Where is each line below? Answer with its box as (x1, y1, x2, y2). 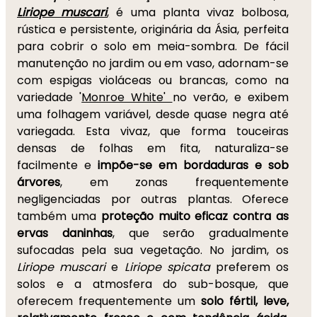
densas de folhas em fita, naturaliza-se (17, 140, 289, 156)
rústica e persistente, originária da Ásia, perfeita (17, 21, 289, 38)
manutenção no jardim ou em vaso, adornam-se (17, 55, 289, 71)
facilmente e (17, 157, 98, 173)
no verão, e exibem (172, 89, 289, 105)
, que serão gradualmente (112, 225, 289, 241)
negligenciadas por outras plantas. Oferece (17, 191, 289, 207)
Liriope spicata (124, 259, 210, 275)
